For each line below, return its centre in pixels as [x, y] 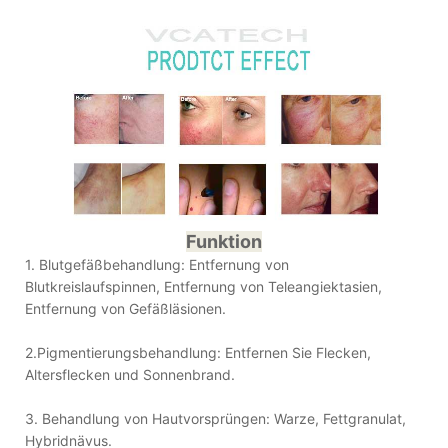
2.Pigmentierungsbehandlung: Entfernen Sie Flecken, [198, 352]
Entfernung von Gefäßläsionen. [125, 308]
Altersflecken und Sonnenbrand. [130, 374]
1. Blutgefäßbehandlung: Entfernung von [157, 264]
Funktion [224, 241]
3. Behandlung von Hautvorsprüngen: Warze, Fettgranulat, [215, 418]
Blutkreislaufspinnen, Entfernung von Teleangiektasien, [203, 286]
